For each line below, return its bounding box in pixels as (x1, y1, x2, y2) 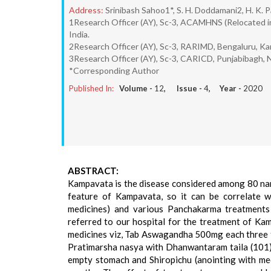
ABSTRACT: (68, 165, 119, 176)
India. (69, 29, 90, 39)
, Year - (209, 83, 243, 93)
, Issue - (164, 83, 204, 93)
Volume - (119, 83, 154, 93)
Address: (69, 5, 103, 15)
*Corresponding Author (69, 65, 159, 76)
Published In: (69, 83, 114, 93)
